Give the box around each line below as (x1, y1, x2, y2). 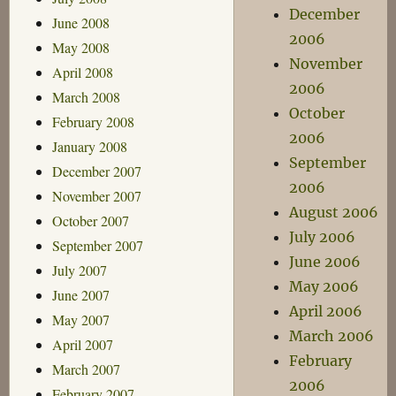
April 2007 (51, 334, 113, 354)
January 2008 (51, 136, 127, 156)
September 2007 (51, 235, 143, 255)
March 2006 (289, 327, 375, 345)
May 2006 (289, 278, 360, 295)
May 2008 (51, 37, 110, 57)
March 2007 (51, 359, 120, 378)
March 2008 (51, 87, 120, 106)
